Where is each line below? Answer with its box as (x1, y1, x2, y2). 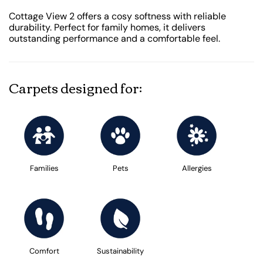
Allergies (181, 163, 212, 174)
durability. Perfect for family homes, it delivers (9, 21, 205, 34)
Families (29, 163, 59, 174)
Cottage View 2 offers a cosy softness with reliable (9, 10, 226, 23)
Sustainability (97, 245, 144, 256)
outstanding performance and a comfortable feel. (9, 32, 220, 45)
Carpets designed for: (9, 76, 142, 100)
